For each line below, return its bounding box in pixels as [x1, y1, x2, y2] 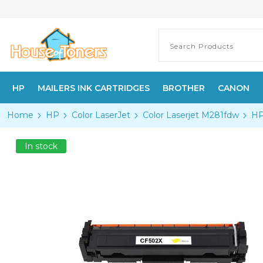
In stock [25, 141, 58, 151]
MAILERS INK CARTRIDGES [38, 83, 150, 93]
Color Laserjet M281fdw [143, 110, 239, 120]
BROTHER [163, 83, 205, 93]
